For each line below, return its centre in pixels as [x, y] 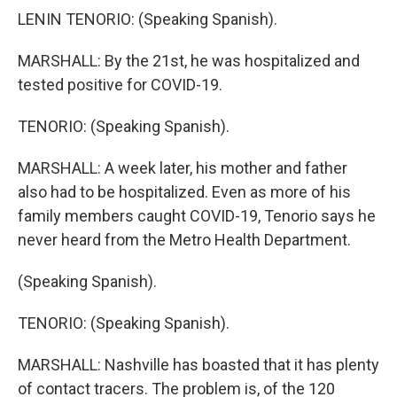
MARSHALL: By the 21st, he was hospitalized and [189, 61]
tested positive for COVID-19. [120, 85]
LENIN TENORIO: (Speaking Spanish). [148, 19]
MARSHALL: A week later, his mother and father [183, 168]
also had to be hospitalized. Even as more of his [184, 192]
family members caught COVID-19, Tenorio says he [197, 216]
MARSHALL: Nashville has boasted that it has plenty [198, 365]
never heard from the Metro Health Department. [184, 240]
